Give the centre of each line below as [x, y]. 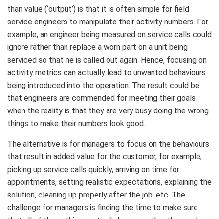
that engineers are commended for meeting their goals [101, 98]
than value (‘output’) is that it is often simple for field [98, 9]
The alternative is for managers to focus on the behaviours [108, 144]
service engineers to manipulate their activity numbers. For [108, 22]
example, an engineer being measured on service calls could [109, 34]
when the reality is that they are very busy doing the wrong [108, 110]
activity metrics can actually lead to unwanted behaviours [107, 72]
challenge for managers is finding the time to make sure [103, 207]
